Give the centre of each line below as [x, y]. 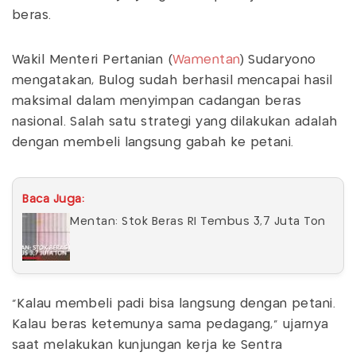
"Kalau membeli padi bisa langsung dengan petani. [174, 304]
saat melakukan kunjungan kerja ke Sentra [147, 345]
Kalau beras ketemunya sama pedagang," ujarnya [170, 324]
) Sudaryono [278, 60]
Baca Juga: [53, 199]
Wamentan [206, 60]
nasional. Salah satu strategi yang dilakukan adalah [175, 122]
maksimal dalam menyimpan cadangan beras [157, 101]
